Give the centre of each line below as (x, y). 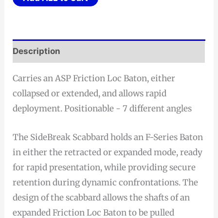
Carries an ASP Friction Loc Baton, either (94, 79)
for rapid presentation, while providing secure (104, 167)
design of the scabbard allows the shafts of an (101, 197)
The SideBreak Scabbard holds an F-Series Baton (108, 137)
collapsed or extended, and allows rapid (90, 94)
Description (37, 51)
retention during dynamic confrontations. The (106, 182)
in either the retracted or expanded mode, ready (108, 152)
